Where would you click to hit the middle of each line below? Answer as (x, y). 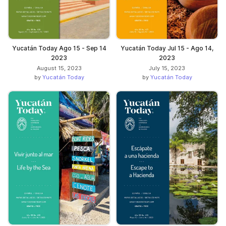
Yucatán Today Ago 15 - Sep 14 (59, 48)
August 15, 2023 (59, 68)
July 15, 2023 (167, 68)
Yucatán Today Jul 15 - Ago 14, (167, 48)
